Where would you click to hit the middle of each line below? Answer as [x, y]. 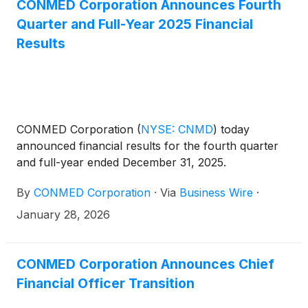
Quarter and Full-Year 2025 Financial [135, 24]
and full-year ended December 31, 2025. [121, 162]
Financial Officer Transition [106, 283]
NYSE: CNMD [177, 129]
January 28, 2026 [63, 214]
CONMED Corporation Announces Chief [145, 264]
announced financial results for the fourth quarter [147, 145]
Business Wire [216, 192]
